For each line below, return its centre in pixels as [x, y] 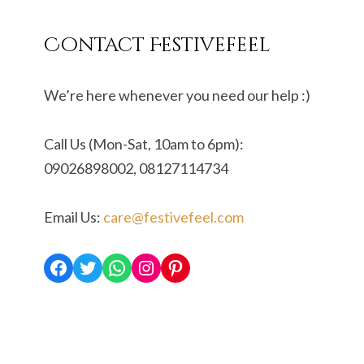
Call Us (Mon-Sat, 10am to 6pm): [144, 144]
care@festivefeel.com [173, 217]
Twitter [110, 266]
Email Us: [74, 217]
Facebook [89, 266]
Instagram [180, 266]
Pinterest [206, 266]
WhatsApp [153, 266]
